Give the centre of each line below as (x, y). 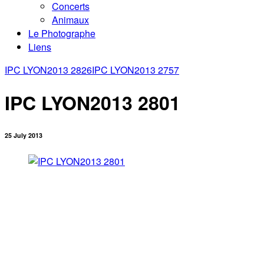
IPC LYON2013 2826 (48, 70)
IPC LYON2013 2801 (93, 103)
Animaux (70, 20)
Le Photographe (62, 33)
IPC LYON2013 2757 (136, 70)
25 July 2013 (24, 136)
